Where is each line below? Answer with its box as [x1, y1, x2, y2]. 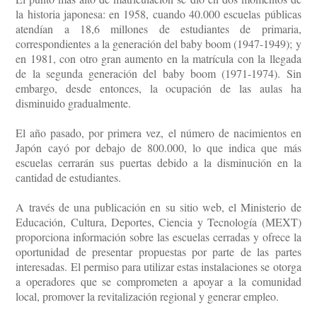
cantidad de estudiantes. [16, 170, 122, 185]
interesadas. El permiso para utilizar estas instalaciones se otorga [16, 259, 301, 275]
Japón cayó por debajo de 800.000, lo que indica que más [16, 140, 301, 156]
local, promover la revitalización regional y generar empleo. [16, 289, 279, 304]
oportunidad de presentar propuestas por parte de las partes [16, 244, 301, 260]
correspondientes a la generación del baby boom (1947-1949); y [16, 36, 301, 52]
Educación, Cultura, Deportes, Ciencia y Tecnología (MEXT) [16, 214, 301, 230]
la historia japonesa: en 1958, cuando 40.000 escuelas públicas [16, 6, 301, 22]
